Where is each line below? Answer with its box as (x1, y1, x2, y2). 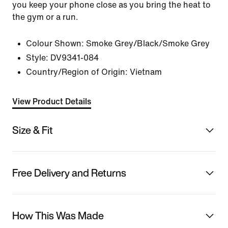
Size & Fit (12, 122, 53, 137)
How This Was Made (12, 208, 104, 223)
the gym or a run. (12, 13, 78, 21)
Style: (26, 53, 48, 62)
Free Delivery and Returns (12, 165, 126, 180)
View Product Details (12, 97, 91, 106)
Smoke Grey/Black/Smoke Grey (86, 39, 210, 48)
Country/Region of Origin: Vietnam (26, 68, 162, 76)
